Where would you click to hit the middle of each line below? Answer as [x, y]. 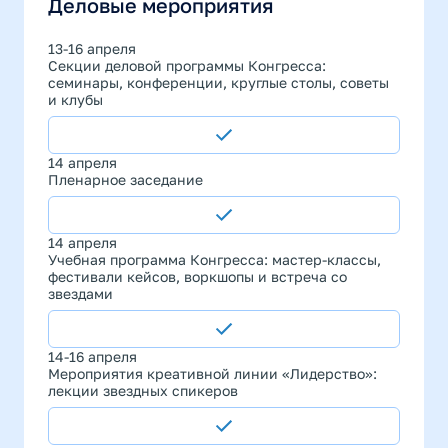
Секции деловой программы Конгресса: [187, 65]
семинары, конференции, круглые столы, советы [218, 82]
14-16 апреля [92, 356]
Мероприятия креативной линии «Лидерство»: [212, 373]
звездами [80, 293]
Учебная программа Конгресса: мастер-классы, [214, 259]
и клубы [75, 99]
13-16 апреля [92, 48]
